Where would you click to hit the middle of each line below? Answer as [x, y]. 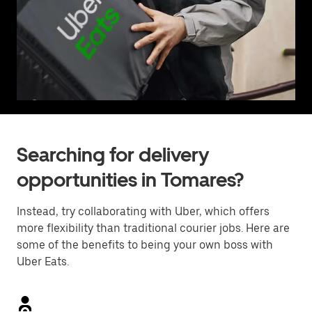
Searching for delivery [113, 155]
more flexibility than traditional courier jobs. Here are [153, 228]
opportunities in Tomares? [130, 180]
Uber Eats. [43, 262]
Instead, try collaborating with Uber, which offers [143, 211]
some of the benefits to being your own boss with [145, 245]
